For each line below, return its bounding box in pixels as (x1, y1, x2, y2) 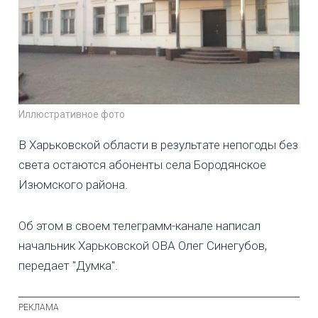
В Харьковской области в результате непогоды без (18, 137, 298, 152)
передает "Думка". (18, 258, 118, 273)
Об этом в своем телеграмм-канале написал (18, 218, 261, 233)
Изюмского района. (18, 177, 128, 192)
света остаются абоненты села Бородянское (18, 157, 266, 172)
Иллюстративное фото (18, 108, 125, 120)
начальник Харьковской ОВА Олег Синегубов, (18, 238, 267, 253)
